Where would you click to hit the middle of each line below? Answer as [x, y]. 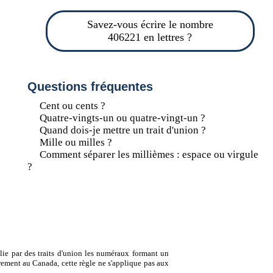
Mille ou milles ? [76, 142]
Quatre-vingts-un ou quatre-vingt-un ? [122, 118]
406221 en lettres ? [150, 37]
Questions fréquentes [90, 87]
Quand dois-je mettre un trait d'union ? [122, 130]
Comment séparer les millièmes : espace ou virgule [149, 154]
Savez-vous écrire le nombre [150, 24]
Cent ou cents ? [72, 106]
